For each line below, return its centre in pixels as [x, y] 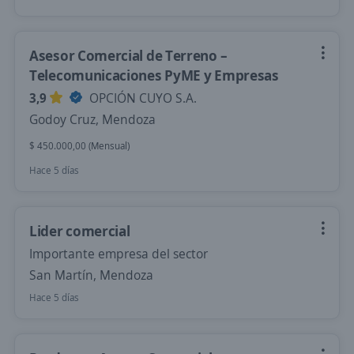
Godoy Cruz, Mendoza [92, 119]
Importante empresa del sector [119, 254]
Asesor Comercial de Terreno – [128, 55]
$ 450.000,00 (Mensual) [79, 146]
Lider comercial [80, 231]
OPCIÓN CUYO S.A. [141, 98]
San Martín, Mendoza [91, 275]
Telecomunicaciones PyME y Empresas [154, 75]
